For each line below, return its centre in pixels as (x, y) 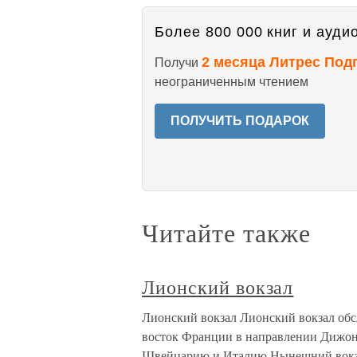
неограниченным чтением (231, 82)
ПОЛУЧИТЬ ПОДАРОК (240, 121)
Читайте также (226, 232)
